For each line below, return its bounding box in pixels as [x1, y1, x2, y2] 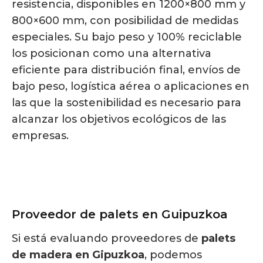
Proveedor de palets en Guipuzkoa [12, 207, 228, 221]
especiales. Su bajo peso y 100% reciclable [12, 30, 242, 43]
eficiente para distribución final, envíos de [12, 63, 241, 76]
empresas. [12, 129, 69, 142]
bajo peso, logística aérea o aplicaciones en [12, 79, 249, 93]
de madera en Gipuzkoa [12, 248, 144, 261]
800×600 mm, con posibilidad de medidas [12, 14, 238, 27]
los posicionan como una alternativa [12, 46, 211, 60]
